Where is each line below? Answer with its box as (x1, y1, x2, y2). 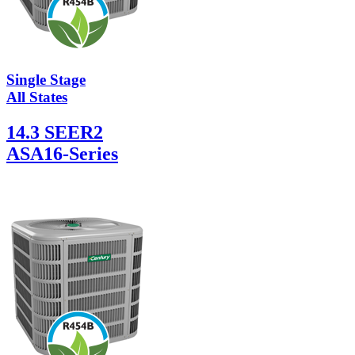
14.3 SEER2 (6, 122, 103, 143)
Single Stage (6, 71, 86, 89)
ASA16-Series (6, 143, 118, 165)
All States (6, 89, 67, 106)
